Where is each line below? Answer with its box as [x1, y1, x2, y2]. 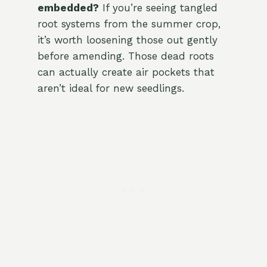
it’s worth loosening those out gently [37, 34, 218, 46]
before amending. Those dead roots [37, 50, 214, 63]
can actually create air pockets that [37, 66, 215, 79]
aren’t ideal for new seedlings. [37, 82, 184, 95]
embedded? [37, 2, 99, 14]
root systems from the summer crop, [37, 18, 221, 30]
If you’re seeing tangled [98, 2, 218, 14]
